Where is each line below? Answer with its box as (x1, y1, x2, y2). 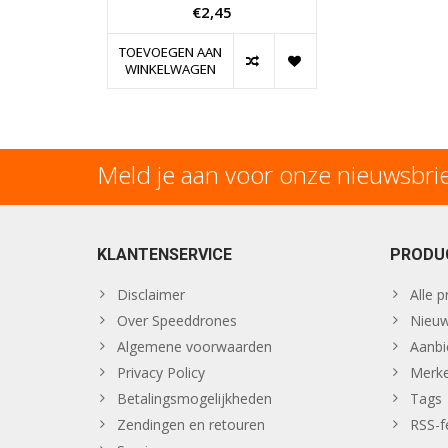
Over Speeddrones (117, 311, 237, 331)
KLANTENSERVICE (97, 245, 232, 265)
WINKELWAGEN (124, 60, 216, 79)
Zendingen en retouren (117, 415, 265, 435)
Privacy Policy (117, 363, 205, 383)
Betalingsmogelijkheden (117, 389, 272, 409)
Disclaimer (117, 285, 185, 305)
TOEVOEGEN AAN (118, 43, 222, 62)
